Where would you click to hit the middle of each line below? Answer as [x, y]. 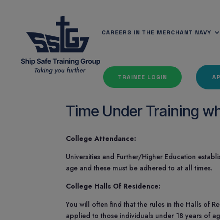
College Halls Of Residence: [113, 186]
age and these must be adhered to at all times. [139, 168]
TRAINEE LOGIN [142, 77]
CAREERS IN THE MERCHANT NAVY [156, 32]
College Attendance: [101, 138]
